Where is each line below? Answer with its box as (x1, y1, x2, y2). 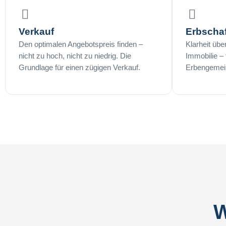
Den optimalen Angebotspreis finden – (19, 40, 143, 49)
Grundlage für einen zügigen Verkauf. (19, 63, 140, 72)
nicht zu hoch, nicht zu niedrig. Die (19, 51, 131, 61)
